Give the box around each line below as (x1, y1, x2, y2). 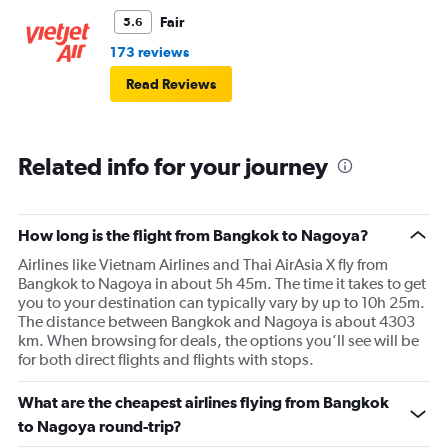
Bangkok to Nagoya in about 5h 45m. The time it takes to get (18, 274, 426, 294)
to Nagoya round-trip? (18, 417, 182, 436)
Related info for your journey (18, 152, 328, 181)
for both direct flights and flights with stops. (18, 350, 314, 370)
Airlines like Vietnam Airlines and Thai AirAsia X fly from (18, 255, 388, 275)
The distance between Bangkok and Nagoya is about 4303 (18, 312, 415, 332)
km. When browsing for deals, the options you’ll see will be (18, 331, 419, 351)
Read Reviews (126, 76, 216, 93)
